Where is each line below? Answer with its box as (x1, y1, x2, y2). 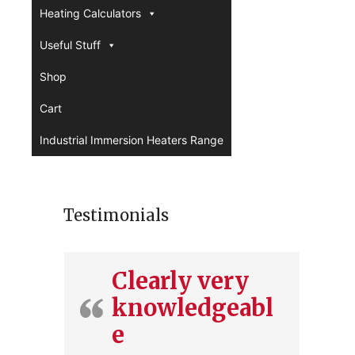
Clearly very (112, 266, 249, 296)
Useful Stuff (40, 38, 101, 52)
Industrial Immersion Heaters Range (40, 133, 223, 147)
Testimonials (63, 205, 169, 225)
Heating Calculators (40, 6, 141, 20)
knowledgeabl (112, 293, 273, 323)
